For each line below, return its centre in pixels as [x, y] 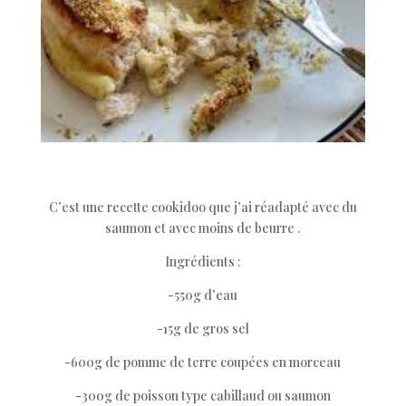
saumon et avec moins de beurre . [203, 228]
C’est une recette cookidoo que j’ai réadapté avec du [203, 207]
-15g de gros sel [203, 329]
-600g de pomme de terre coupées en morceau [203, 362]
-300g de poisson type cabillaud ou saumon [203, 396]
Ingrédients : [203, 261]
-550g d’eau [203, 295]
